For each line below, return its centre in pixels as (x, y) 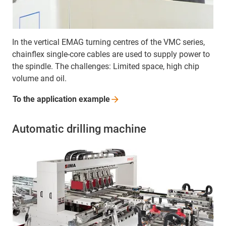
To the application (46, 99)
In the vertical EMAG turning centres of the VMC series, (108, 42)
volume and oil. (39, 78)
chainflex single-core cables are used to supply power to (111, 54)
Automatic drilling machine (79, 129)
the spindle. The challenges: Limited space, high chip (106, 66)
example (94, 99)
